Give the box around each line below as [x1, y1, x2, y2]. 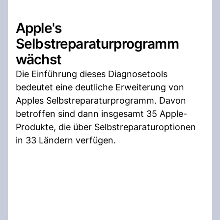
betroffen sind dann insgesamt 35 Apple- [16, 108, 187, 119]
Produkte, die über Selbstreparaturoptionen [16, 121, 196, 132]
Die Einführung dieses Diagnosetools [16, 68, 167, 79]
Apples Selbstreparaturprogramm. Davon [16, 95, 186, 106]
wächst [16, 51, 61, 68]
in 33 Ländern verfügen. [16, 135, 116, 145]
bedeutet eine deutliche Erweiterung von [16, 82, 184, 92]
